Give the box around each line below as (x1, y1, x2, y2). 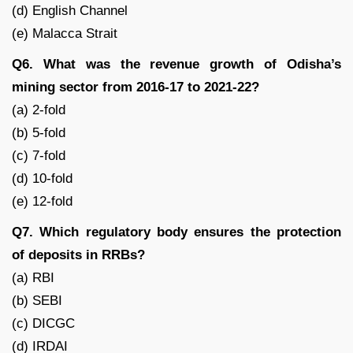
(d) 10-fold (12, 170, 72, 186)
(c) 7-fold (12, 147, 65, 163)
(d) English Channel (12, 2, 128, 18)
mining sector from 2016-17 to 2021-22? (12, 79, 259, 95)
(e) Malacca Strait (12, 25, 117, 41)
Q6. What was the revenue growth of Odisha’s (12, 56, 341, 72)
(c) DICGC (12, 315, 75, 331)
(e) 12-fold (12, 193, 72, 209)
